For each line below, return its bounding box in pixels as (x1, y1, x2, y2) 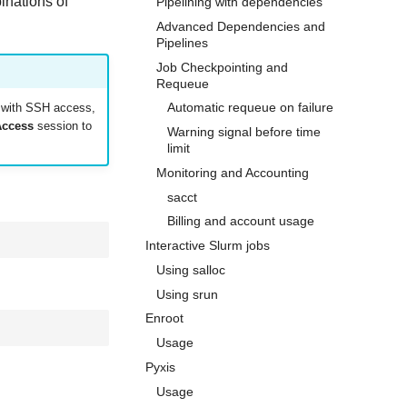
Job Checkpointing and (156, 59, 288, 74)
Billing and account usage (167, 213, 314, 229)
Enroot (145, 311, 184, 326)
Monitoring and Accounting (156, 164, 309, 180)
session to (33, 119, 92, 134)
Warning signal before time (167, 124, 321, 139)
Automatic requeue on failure (167, 100, 333, 115)
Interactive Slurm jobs (145, 238, 270, 253)
